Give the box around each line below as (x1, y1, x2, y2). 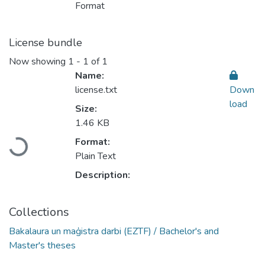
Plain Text (75, 150, 116, 163)
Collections (9, 204, 69, 221)
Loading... (9, 132, 50, 156)
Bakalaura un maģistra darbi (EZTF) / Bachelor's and (9, 225, 219, 238)
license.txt (75, 83, 117, 97)
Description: (75, 169, 130, 182)
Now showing (9, 55, 68, 69)
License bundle (9, 35, 82, 50)
